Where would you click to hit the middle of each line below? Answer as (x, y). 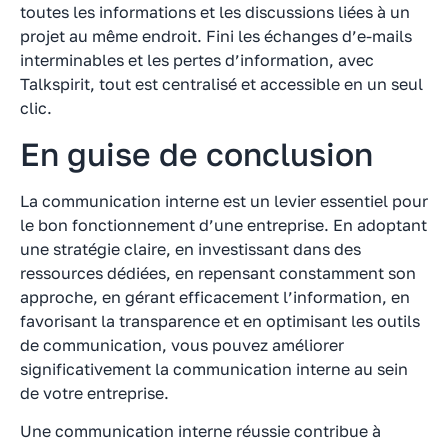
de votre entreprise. (94, 392)
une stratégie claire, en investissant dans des (190, 248)
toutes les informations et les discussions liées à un (215, 12)
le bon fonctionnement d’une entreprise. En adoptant (223, 224)
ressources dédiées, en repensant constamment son (218, 272)
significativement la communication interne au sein (214, 368)
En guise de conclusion (196, 153)
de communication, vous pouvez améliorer (182, 344)
